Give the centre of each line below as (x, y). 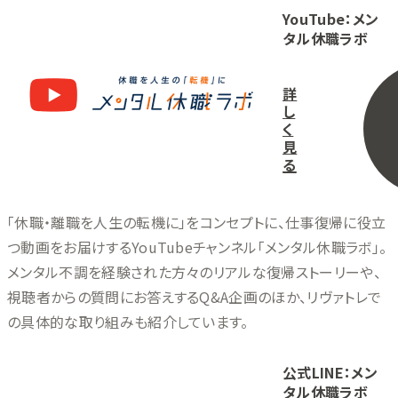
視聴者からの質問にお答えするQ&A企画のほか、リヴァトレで (195, 296)
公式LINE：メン (330, 372)
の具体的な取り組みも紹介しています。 (128, 321)
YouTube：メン (331, 18)
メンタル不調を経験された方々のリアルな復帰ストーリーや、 (194, 271)
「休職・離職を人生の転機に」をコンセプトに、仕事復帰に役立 (197, 222)
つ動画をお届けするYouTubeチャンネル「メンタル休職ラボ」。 (197, 247)
